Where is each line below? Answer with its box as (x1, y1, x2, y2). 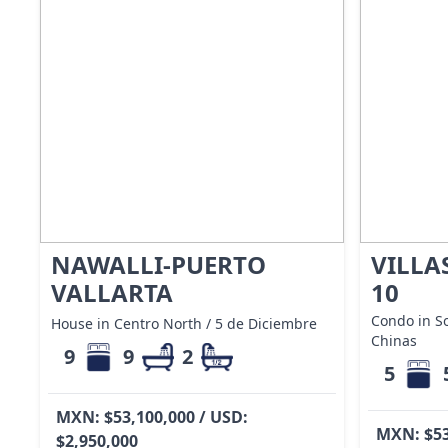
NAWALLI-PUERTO (50, 247, 266, 281)
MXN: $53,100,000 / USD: (56, 405, 248, 428)
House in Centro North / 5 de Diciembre (50, 313, 317, 333)
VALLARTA (50, 275, 173, 309)
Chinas (370, 330, 417, 350)
